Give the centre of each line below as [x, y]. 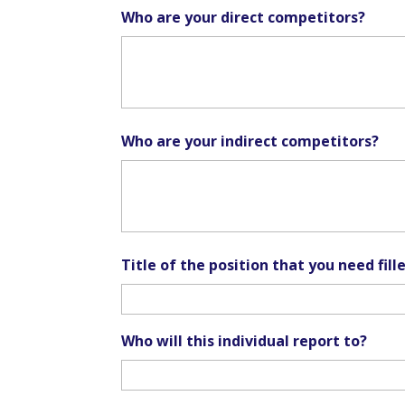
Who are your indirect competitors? [250, 141]
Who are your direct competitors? [244, 17]
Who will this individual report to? [245, 340]
